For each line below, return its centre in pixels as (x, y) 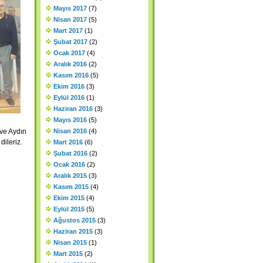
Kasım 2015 (71, 187)
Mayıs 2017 (70, 8)
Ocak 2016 (69, 164)
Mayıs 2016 (70, 120)
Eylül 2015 (69, 209)
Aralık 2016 (70, 64)
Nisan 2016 (70, 131)
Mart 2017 (68, 31)
